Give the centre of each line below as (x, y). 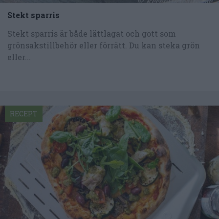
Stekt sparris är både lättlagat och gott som (92, 34)
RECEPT (24, 114)
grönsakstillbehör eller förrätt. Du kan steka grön (104, 45)
